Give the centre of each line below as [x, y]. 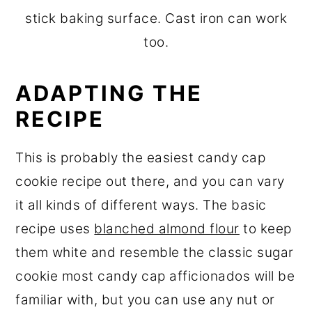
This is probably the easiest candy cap [141, 158]
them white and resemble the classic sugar [155, 252]
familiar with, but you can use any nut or [145, 300]
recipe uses [55, 229]
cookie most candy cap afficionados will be [155, 276]
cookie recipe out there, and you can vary [150, 181]
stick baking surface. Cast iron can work [156, 18]
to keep [265, 229]
